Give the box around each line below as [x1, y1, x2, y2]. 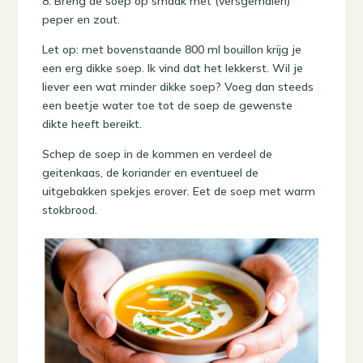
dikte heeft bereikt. [42, 117, 143, 132]
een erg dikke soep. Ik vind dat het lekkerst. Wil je [42, 61, 304, 76]
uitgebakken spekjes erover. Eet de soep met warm [42, 184, 316, 199]
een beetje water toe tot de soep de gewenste [42, 98, 293, 113]
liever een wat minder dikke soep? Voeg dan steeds [42, 79, 314, 95]
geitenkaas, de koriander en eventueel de [42, 165, 259, 181]
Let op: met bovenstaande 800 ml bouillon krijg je [42, 42, 302, 58]
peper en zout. [42, 12, 121, 28]
